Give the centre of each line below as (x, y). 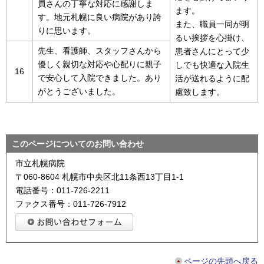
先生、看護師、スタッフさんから (100, 50)
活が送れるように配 (212, 78)
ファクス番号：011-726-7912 (71, 204)
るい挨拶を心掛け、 (212, 37)
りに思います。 (67, 30)
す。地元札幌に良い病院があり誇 (100, 17)
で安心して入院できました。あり (100, 77)
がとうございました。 (79, 91)
